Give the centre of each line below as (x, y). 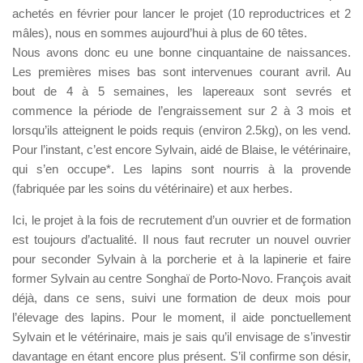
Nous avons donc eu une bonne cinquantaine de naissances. (181, 52)
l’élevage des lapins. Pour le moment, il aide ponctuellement (181, 317)
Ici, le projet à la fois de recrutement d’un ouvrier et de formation (181, 220)
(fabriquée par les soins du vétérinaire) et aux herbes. (152, 188)
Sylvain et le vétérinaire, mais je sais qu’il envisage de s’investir (181, 336)
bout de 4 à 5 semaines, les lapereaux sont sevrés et (181, 91)
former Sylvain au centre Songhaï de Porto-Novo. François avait (181, 278)
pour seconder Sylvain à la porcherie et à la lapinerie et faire (181, 258)
